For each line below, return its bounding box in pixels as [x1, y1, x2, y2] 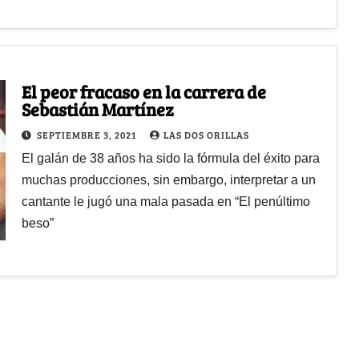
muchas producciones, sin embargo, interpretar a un [21, 172, 316, 187]
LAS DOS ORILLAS [163, 127, 249, 141]
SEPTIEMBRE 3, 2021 [36, 127, 139, 141]
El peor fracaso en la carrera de [21, 79, 266, 103]
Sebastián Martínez [21, 96, 174, 121]
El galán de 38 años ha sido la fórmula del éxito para [21, 151, 320, 165]
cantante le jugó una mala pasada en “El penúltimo [21, 194, 310, 208]
